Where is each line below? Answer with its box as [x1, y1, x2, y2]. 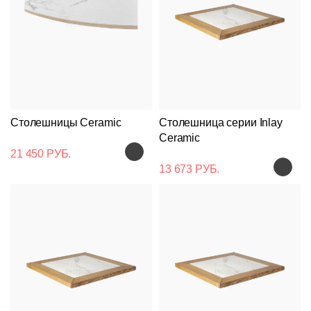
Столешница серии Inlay [159, 116, 283, 128]
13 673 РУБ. [159, 162, 220, 175]
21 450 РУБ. [10, 147, 72, 160]
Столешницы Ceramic [10, 116, 121, 128]
